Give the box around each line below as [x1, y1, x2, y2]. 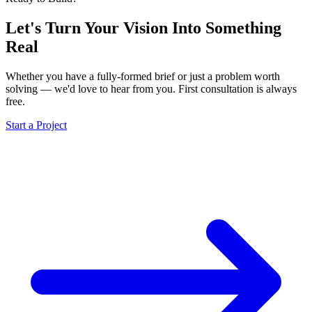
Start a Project [6, 119, 67, 131]
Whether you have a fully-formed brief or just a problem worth [6, 70, 280, 82]
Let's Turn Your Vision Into [6, 19, 201, 38]
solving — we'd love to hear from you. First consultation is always [6, 83, 297, 95]
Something [205, 19, 281, 38]
